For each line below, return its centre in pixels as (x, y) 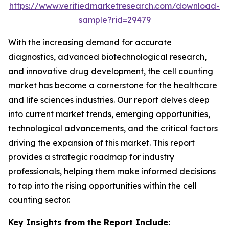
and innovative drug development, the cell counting (111, 71)
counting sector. (39, 200)
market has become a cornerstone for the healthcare (113, 85)
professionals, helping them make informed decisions (112, 171)
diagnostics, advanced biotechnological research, (107, 57)
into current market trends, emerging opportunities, (109, 114)
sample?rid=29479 (114, 20)
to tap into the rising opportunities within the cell (102, 186)
